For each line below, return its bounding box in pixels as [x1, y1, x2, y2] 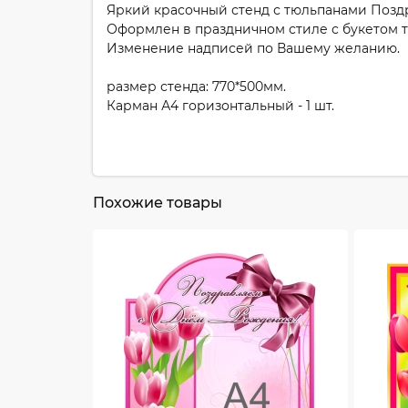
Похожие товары [93, 194, 222, 211]
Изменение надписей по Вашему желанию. [107, 40, 400, 56]
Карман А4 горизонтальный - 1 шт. [107, 97, 334, 114]
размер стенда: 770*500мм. [107, 78, 286, 95]
